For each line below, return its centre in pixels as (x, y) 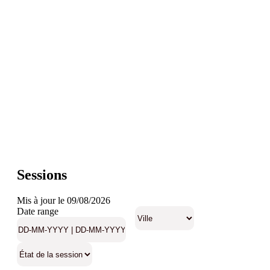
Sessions (42, 175)
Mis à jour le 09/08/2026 (64, 201)
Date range (38, 212)
